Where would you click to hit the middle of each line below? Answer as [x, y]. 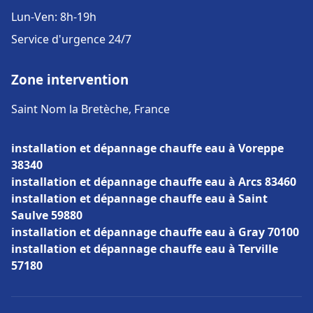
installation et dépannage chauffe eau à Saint [139, 198]
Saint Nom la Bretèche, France [90, 109]
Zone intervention [70, 79]
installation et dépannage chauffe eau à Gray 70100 [155, 232]
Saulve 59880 [47, 215]
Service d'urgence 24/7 [71, 39]
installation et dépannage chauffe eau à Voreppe [147, 148]
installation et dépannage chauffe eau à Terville [145, 249]
